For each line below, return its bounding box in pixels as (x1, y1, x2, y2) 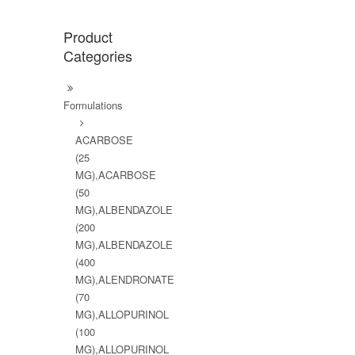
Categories (63, 44, 132, 66)
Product (63, 25, 113, 47)
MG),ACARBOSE (75, 166, 156, 182)
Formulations (63, 97, 123, 113)
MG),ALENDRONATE (75, 271, 174, 287)
